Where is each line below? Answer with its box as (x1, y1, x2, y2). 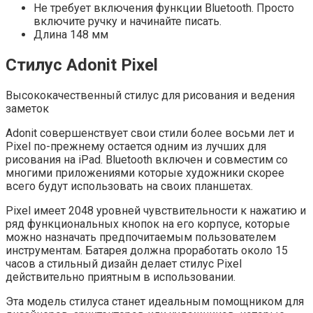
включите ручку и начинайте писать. (34, 15, 221, 29)
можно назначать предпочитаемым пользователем (6, 231, 276, 245)
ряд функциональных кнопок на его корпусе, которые (6, 217, 290, 231)
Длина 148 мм (34, 28, 108, 42)
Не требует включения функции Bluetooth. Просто (34, 1, 294, 15)
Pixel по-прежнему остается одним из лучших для (6, 140, 266, 154)
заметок (6, 102, 49, 116)
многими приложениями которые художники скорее (6, 166, 284, 180)
